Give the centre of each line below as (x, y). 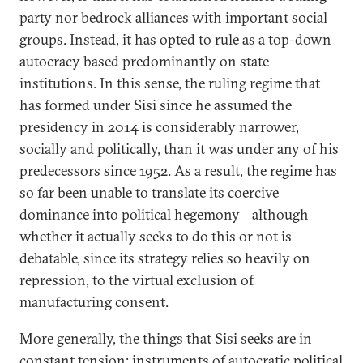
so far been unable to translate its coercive (149, 192)
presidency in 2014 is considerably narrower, (159, 127)
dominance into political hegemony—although (164, 214)
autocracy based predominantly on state (144, 61)
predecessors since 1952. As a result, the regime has (178, 171)
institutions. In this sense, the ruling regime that (170, 83)
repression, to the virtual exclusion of (137, 280)
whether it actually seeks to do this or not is (156, 236)
